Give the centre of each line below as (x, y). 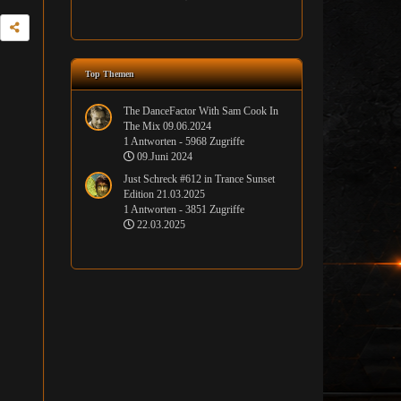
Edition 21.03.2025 (164, 195)
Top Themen (110, 74)
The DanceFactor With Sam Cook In (201, 111)
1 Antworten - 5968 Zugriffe (184, 142)
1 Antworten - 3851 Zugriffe (184, 210)
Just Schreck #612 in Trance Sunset (199, 179)
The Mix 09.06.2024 (167, 127)
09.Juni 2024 (163, 157)
